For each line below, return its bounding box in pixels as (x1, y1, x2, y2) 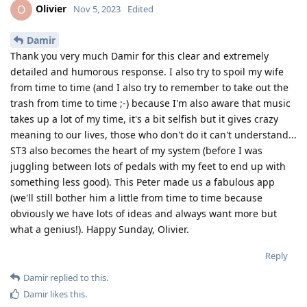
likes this (48, 287, 85, 300)
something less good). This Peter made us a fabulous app (10, 175, 275, 188)
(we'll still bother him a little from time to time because (10, 191, 262, 204)
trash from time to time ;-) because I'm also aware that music (10, 96, 291, 110)
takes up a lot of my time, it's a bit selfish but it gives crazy (10, 112, 278, 125)
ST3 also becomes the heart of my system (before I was (10, 143, 262, 157)
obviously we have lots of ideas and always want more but (10, 206, 277, 220)
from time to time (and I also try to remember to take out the (10, 80, 288, 94)
